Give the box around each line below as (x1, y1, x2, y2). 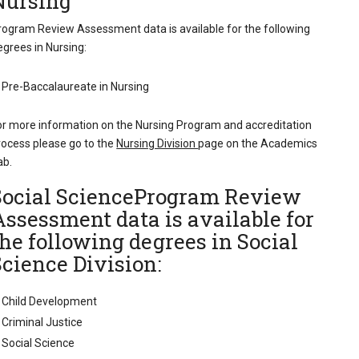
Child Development (2, 295, 98, 309)
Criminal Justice (2, 316, 83, 329)
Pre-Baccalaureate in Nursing (2, 79, 150, 93)
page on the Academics (198, 136, 318, 150)
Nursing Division (116, 136, 199, 150)
